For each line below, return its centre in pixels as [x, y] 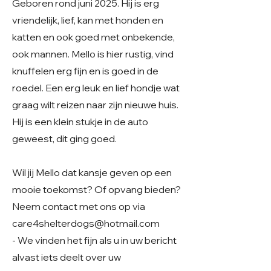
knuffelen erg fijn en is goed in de [85, 71]
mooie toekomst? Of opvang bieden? [96, 189]
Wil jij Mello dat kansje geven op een [92, 172]
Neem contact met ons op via [79, 206]
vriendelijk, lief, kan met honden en [88, 20]
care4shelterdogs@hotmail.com [86, 223]
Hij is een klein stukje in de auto [80, 122]
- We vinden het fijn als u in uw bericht [94, 240]
